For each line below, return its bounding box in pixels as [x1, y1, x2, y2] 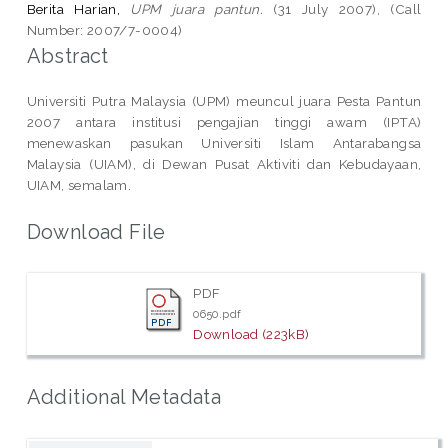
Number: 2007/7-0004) [26, 21, 183, 38]
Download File [26, 219, 166, 244]
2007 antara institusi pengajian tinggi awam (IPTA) [26, 113, 422, 130]
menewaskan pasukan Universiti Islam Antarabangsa [26, 134, 422, 151]
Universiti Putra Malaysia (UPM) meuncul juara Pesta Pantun [26, 92, 422, 109]
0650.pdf [193, 308, 242, 321]
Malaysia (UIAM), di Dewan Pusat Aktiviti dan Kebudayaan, [26, 155, 422, 172]
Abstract [26, 43, 109, 68]
